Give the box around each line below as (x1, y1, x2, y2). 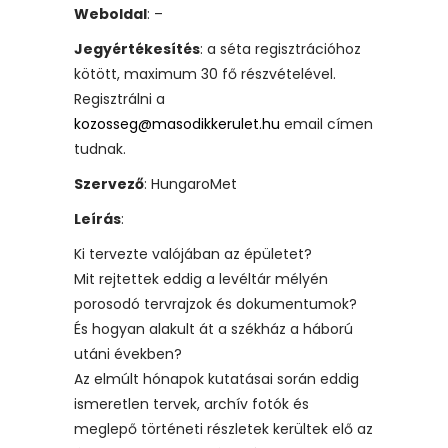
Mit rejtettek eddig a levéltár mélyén (74, 269, 328, 289)
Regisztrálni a (74, 89, 165, 109)
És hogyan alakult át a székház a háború (74, 319, 353, 339)
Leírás (74, 209, 121, 229)
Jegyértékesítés (74, 39, 200, 59)
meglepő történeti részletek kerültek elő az (74, 419, 373, 439)
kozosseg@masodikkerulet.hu (74, 114, 280, 134)
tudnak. (74, 139, 126, 159)
